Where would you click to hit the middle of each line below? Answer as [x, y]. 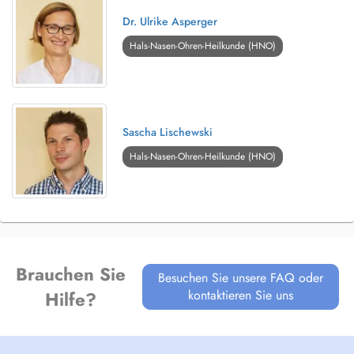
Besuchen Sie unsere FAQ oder [241, 278]
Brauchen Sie [70, 274]
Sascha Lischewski [168, 132]
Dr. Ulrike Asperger [170, 21]
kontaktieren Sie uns [241, 295]
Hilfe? [70, 299]
